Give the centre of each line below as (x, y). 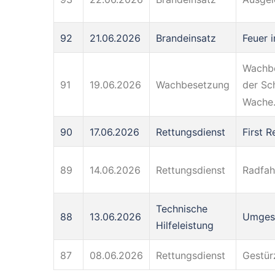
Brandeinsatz (186, 38)
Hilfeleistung (185, 226)
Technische (182, 208)
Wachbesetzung (193, 84)
